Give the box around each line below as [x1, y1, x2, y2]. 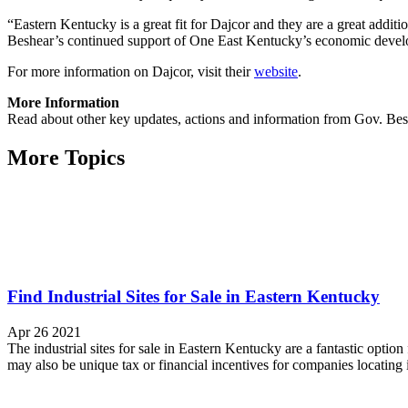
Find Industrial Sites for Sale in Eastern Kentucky [7, 286, 380, 306]
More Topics [7, 145, 125, 169]
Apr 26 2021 [7, 323, 81, 340]
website [254, 63, 298, 79]
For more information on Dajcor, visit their [7, 63, 254, 79]
